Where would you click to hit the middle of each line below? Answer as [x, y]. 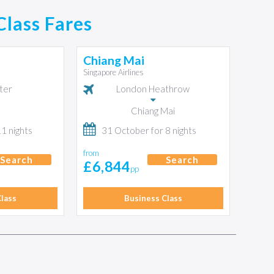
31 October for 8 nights [149, 130]
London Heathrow [153, 89]
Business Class [153, 198]
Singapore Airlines [113, 72]
